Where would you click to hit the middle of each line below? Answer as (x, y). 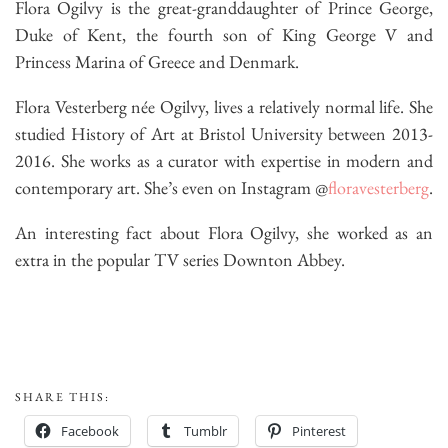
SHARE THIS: (62, 397)
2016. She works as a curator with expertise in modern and (224, 161)
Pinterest (319, 431)
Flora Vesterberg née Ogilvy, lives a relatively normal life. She (224, 107)
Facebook (90, 431)
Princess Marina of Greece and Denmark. (157, 62)
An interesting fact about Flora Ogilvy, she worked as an (224, 233)
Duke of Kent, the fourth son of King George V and (224, 35)
